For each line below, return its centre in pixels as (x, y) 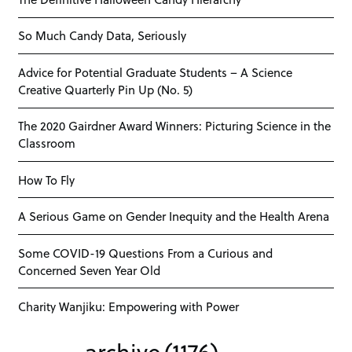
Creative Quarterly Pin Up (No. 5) (106, 89)
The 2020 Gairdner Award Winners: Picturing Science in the (175, 126)
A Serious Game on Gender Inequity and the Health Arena (174, 216)
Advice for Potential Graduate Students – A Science (156, 72)
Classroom (47, 143)
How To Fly (47, 180)
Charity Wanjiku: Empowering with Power (129, 306)
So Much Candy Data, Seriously (103, 36)
